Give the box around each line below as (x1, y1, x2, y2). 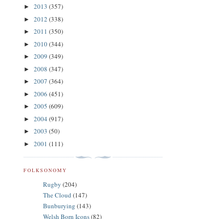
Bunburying (43, 201, 75, 211)
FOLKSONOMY (23, 166, 67, 174)
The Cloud (43, 190, 71, 199)
